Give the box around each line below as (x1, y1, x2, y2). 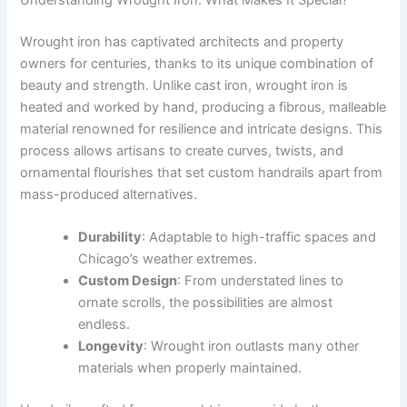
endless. (78, 316, 131, 333)
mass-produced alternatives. (20, 185, 198, 203)
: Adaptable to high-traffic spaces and (142, 229, 377, 246)
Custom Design (78, 273, 178, 290)
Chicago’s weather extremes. (78, 251, 258, 268)
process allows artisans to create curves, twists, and (20, 142, 344, 159)
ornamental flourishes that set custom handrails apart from (20, 164, 383, 181)
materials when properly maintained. (78, 360, 303, 377)
